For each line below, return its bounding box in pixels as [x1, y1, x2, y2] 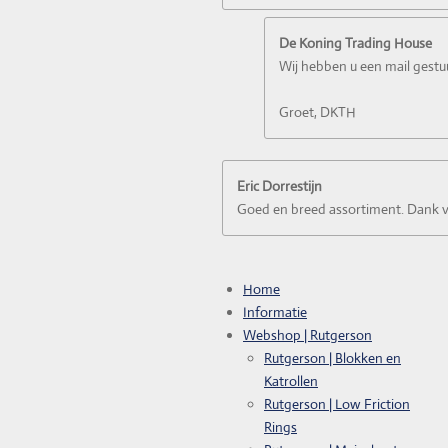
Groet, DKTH [279, 102, 356, 121]
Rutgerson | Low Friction [264, 394, 410, 413]
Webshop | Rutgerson [243, 325, 372, 344]
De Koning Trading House [279, 33, 432, 52]
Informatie [243, 302, 307, 321]
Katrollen [264, 371, 318, 390]
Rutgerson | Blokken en [264, 348, 401, 367]
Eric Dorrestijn [237, 176, 322, 195]
